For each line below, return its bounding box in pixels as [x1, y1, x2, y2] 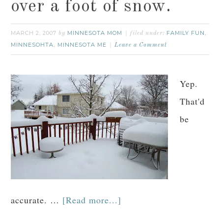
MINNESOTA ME [57, 41, 107, 48]
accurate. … [11, 194, 63, 206]
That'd [180, 95, 205, 107]
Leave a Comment [114, 42, 167, 48]
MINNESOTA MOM [67, 29, 123, 36]
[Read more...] [62, 194, 122, 206]
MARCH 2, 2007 [11, 29, 57, 36]
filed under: [130, 30, 167, 36]
